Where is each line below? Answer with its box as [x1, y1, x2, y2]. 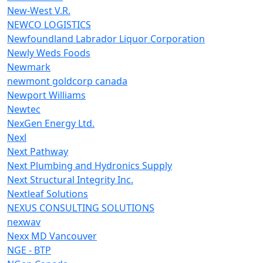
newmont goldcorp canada [7, 75, 127, 87]
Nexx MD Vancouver [7, 230, 97, 242]
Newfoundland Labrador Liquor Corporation [7, 32, 205, 45]
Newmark [7, 60, 50, 73]
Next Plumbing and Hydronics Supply [7, 159, 172, 172]
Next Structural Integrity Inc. [7, 173, 133, 186]
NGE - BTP [7, 244, 51, 257]
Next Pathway [7, 145, 68, 158]
